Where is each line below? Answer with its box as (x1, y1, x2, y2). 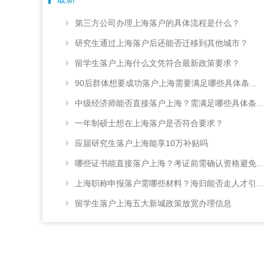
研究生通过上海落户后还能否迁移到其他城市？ (75, 38, 248, 48)
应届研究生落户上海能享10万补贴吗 (75, 138, 208, 148)
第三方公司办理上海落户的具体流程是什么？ (75, 18, 240, 28)
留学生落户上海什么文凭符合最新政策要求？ (75, 58, 240, 68)
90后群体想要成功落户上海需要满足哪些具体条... (75, 78, 256, 88)
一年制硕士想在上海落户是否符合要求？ (75, 118, 223, 128)
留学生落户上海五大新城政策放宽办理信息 (75, 198, 232, 208)
